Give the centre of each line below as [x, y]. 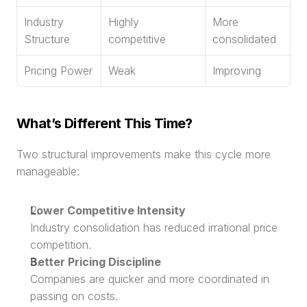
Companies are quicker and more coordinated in [150, 279]
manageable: [48, 171]
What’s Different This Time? [105, 123]
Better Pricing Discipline [96, 262]
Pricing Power [58, 71]
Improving [237, 71]
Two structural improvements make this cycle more [144, 154]
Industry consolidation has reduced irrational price [154, 228]
